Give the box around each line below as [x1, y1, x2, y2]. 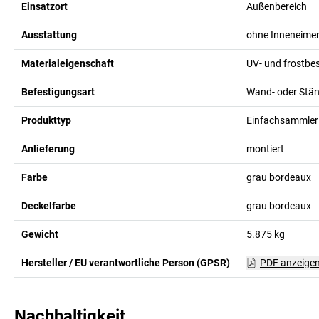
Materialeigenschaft [21, 57, 114, 69]
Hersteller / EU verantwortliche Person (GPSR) [21, 256, 230, 268]
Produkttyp [21, 114, 71, 126]
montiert [246, 142, 284, 155]
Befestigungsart [21, 85, 95, 98]
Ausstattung [21, 28, 77, 41]
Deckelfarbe [21, 199, 76, 211]
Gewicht [21, 228, 58, 240]
